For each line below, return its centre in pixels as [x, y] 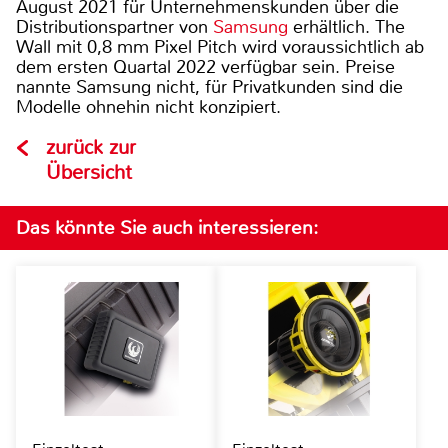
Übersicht [89, 172]
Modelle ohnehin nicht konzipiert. [148, 106]
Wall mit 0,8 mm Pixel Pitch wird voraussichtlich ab [220, 46]
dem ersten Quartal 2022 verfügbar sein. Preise [205, 66]
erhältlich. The [346, 26]
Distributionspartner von [114, 26]
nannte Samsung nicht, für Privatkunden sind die [209, 86]
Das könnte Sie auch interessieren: [167, 227]
